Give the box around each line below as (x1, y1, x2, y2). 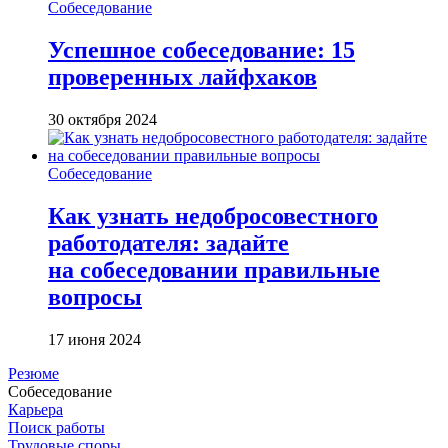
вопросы (48, 283, 142, 310)
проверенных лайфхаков (48, 63, 317, 90)
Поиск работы (8, 418, 105, 436)
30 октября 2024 (48, 110, 157, 128)
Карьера (8, 400, 63, 418)
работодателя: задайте (48, 229, 289, 256)
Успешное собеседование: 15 (48, 36, 355, 63)
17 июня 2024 (48, 330, 141, 348)
